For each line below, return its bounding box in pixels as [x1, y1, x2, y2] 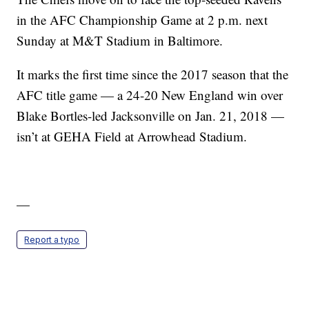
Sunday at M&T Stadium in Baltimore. [17, 32, 223, 50]
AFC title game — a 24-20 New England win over [17, 86, 283, 104]
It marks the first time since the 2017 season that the [17, 66, 289, 83]
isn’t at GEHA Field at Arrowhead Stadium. [17, 128, 248, 146]
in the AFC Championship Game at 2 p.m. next [17, 11, 268, 29]
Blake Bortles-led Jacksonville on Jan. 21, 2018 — [17, 107, 285, 125]
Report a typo [24, 235, 80, 246]
